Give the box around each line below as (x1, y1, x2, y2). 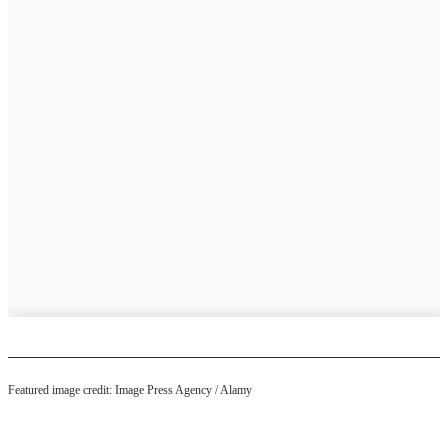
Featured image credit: (8, 383, 115, 398)
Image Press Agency (115, 383, 212, 398)
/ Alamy (212, 383, 252, 398)
